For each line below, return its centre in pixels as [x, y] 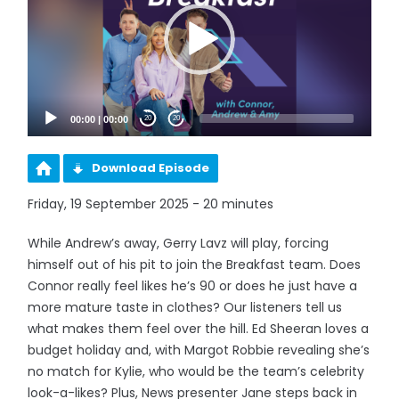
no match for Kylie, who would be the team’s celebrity [196, 371]
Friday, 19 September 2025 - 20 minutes [151, 204]
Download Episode [151, 167]
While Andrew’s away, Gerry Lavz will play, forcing [179, 243]
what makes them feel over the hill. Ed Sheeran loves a [199, 328]
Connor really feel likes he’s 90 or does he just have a [193, 285]
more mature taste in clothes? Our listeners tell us [185, 307]
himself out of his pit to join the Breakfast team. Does [195, 264]
